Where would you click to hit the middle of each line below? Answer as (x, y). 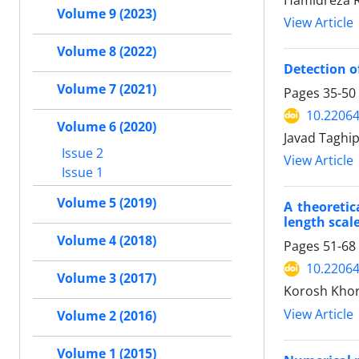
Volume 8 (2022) (107, 51)
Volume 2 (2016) (107, 316)
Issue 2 (81, 153)
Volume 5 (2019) (107, 203)
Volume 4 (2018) (107, 240)
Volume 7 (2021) (107, 89)
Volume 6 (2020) (107, 127)
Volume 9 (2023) (107, 14)
